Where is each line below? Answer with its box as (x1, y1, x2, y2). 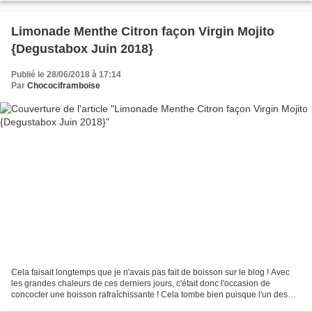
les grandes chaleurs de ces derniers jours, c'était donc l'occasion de (11, 278, 270, 288)
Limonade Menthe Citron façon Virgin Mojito (11, 24, 274, 39)
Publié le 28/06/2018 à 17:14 (11, 70, 121, 80)
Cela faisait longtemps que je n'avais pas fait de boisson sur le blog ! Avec (11, 267, 290, 277)
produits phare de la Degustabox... (11, 300, 141, 311)
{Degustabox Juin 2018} (11, 42, 153, 56)
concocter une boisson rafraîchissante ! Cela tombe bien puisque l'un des (11, 289, 288, 299)
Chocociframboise (27, 81, 100, 91)
